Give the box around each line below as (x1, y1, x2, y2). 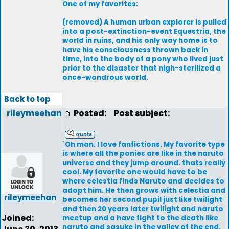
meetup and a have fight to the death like (62, 213, 218, 223)
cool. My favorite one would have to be (62, 167, 207, 177)
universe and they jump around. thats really (62, 158, 225, 168)
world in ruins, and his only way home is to (62, 36, 218, 45)
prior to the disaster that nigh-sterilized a (62, 63, 221, 73)
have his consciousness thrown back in (62, 45, 208, 55)
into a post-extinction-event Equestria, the (62, 27, 226, 36)
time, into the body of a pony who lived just (62, 54, 223, 64)
